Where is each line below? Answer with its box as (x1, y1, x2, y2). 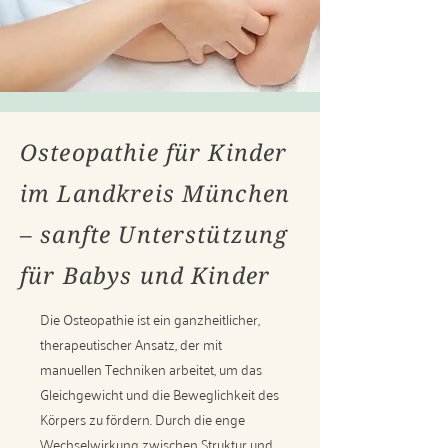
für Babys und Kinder (20, 259, 270, 291)
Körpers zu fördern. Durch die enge (40, 406, 245, 431)
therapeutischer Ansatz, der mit (40, 331, 222, 356)
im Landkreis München (20, 177, 290, 209)
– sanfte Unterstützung (20, 218, 289, 250)
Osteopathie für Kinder (20, 136, 288, 168)
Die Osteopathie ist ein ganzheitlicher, (40, 306, 260, 331)
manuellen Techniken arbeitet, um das (40, 356, 262, 381)
